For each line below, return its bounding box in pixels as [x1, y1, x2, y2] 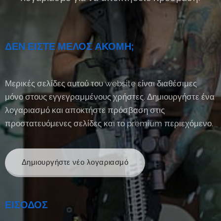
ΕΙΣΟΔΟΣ [5, 199, 48, 211]
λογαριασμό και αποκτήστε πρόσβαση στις [5, 105, 165, 115]
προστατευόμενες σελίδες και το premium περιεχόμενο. [5, 118, 213, 128]
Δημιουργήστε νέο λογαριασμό [22, 158, 129, 167]
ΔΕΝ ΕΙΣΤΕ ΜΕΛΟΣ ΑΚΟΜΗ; [5, 40, 134, 52]
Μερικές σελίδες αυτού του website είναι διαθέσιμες [5, 78, 197, 88]
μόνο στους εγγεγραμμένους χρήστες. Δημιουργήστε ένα [5, 92, 215, 102]
